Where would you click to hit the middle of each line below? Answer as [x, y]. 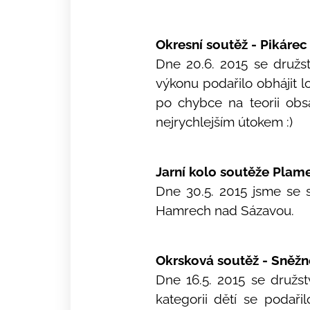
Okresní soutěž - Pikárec [231, 44]
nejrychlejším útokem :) [224, 122]
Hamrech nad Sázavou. [225, 210]
